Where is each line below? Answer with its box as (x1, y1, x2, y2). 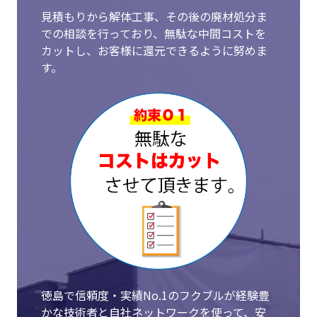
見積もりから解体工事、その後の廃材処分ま (41, 8, 268, 25)
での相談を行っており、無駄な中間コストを (41, 25, 267, 42)
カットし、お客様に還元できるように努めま (41, 42, 268, 59)
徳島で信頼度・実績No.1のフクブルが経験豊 (41, 287, 270, 304)
